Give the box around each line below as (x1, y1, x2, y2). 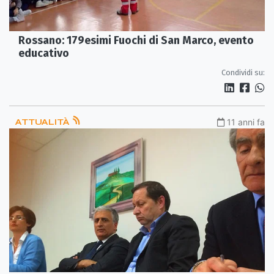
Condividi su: (221, 67, 265, 77)
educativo (18, 46, 69, 60)
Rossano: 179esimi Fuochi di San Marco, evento (18, 33, 254, 47)
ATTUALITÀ (15, 116, 72, 127)
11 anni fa (227, 116, 265, 127)
